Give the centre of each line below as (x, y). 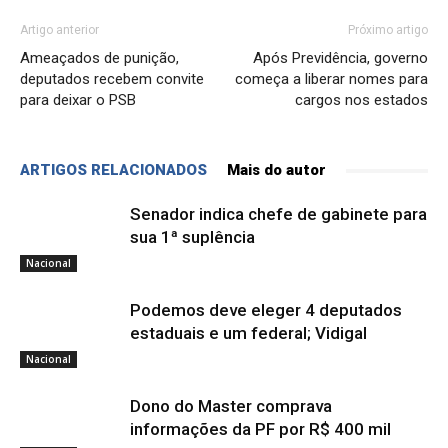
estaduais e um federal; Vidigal (248, 333)
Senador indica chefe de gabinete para (278, 214)
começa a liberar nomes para (331, 79)
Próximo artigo (388, 30)
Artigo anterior (59, 30)
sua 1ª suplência (192, 237)
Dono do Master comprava (231, 406)
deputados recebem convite (112, 79)
